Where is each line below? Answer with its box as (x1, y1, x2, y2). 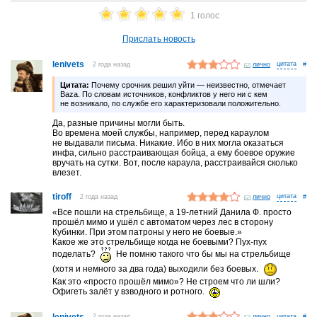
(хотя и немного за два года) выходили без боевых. (52, 264, 261, 275)
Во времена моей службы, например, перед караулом (52, 128, 270, 139)
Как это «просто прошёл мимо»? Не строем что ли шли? (52, 277, 281, 287)
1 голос (190, 10, 219, 21)
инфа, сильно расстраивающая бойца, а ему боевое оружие (52, 148, 296, 158)
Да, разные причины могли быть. (52, 118, 185, 129)
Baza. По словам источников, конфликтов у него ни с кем (60, 90, 268, 99)
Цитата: (60, 81, 90, 90)
